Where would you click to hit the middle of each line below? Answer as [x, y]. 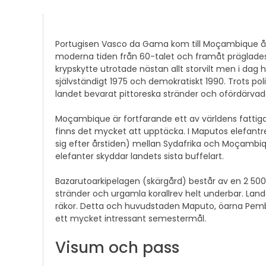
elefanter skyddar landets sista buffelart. [140, 156]
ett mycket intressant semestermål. [131, 219]
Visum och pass [117, 248]
